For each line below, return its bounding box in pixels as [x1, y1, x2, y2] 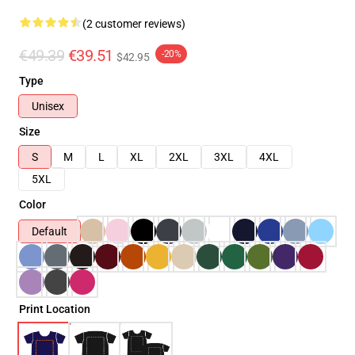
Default [32, 225, 67, 238]
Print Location [19, 303, 90, 315]
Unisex [32, 100, 64, 113]
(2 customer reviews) [82, 17, 185, 30]
